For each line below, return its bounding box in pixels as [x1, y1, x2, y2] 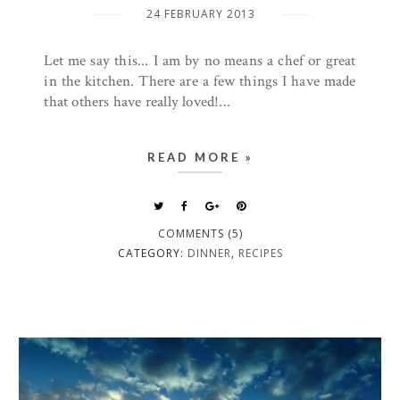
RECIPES [237, 246, 283, 261]
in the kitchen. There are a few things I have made [44, 71, 356, 91]
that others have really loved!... [44, 92, 231, 112]
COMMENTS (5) [157, 226, 243, 241]
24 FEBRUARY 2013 [146, 6, 255, 21]
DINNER [187, 246, 231, 261]
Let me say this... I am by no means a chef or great [44, 51, 356, 71]
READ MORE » [146, 150, 254, 164]
